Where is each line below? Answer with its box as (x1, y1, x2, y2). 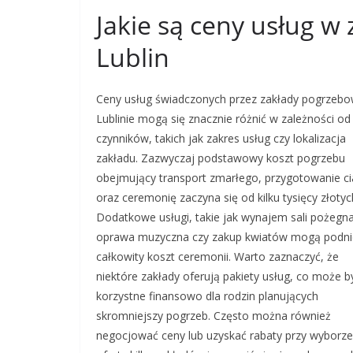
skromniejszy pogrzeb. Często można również (96, 308, 331, 323)
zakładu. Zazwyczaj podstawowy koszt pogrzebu (96, 150, 345, 165)
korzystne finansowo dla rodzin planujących (96, 288, 318, 303)
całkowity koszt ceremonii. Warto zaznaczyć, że (96, 249, 339, 264)
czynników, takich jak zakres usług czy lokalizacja (96, 131, 346, 146)
